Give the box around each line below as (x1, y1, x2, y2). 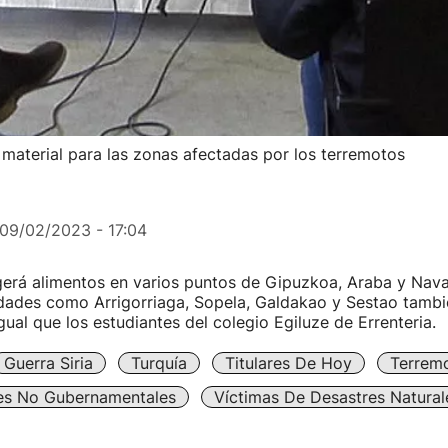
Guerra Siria (3, 353, 93, 373)
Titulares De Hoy (224, 353, 352, 373)
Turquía (130, 353, 187, 373)
